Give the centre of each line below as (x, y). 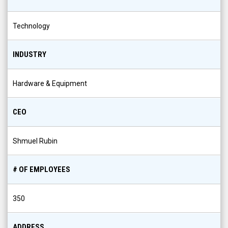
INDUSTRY (30, 54)
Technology (31, 26)
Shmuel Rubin (35, 141)
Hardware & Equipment (50, 83)
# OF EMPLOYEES (41, 169)
